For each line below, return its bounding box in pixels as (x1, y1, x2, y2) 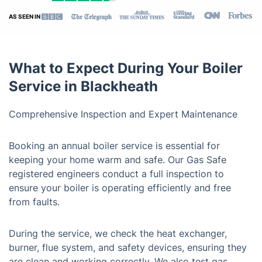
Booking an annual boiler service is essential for (9, 140, 220, 151)
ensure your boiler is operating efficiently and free (9, 182, 231, 194)
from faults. (9, 196, 60, 208)
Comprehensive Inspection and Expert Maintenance (9, 108, 237, 120)
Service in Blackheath (9, 78, 158, 95)
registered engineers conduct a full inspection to (9, 168, 224, 180)
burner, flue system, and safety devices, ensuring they (9, 242, 247, 253)
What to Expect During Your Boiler (9, 60, 243, 77)
